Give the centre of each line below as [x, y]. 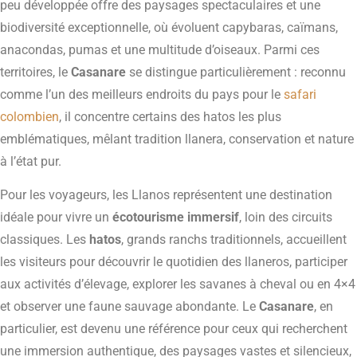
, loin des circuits [286, 218]
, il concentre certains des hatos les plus [170, 116]
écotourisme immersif [176, 218]
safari [300, 94]
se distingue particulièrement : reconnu [236, 72]
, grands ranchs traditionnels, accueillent [234, 240]
